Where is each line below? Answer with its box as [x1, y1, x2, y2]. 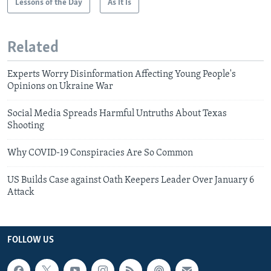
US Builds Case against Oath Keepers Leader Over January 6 [7, 175, 254, 186]
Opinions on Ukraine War [7, 82, 113, 92]
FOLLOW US [7, 235, 54, 246]
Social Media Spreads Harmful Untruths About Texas [7, 109, 227, 119]
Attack [7, 188, 34, 198]
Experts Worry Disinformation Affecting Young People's [7, 70, 236, 80]
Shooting [7, 121, 44, 131]
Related [7, 39, 59, 56]
